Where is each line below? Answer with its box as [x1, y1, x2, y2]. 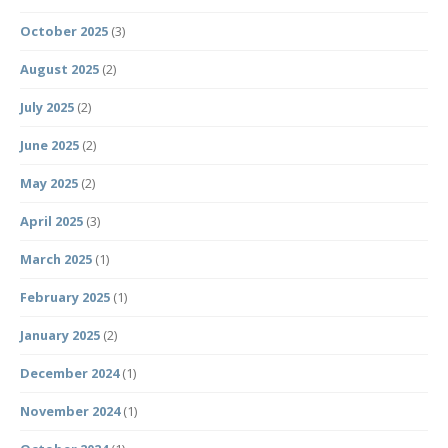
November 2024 [20, 402, 120, 421]
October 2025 [20, 22, 108, 41]
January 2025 [20, 326, 100, 345]
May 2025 [20, 174, 78, 193]
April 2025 [20, 212, 83, 231]
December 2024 [20, 364, 119, 383]
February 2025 [20, 288, 110, 307]
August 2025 [20, 60, 99, 79]
